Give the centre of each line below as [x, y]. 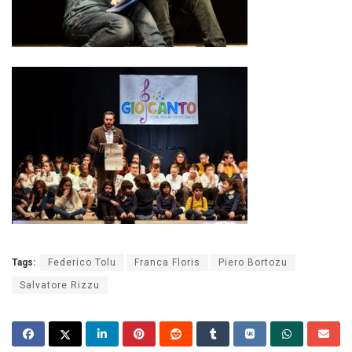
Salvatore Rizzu [60, 285]
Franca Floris [167, 262]
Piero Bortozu [253, 262]
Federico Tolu [82, 262]
